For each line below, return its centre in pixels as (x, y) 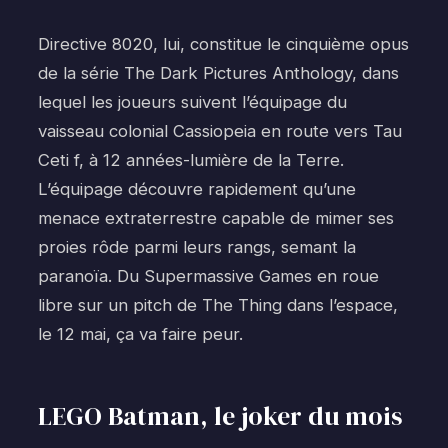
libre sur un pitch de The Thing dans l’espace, (218, 305)
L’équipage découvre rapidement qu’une (197, 189)
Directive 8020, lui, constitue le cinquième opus (223, 44)
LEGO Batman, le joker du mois (220, 416)
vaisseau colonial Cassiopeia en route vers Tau (220, 131)
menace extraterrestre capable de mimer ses (216, 218)
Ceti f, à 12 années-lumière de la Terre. (191, 160)
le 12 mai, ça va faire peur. (140, 334)
